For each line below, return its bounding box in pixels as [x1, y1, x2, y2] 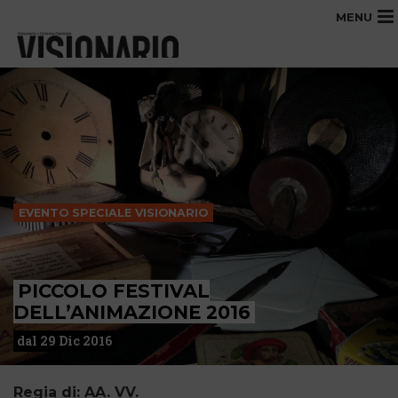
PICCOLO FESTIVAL [18, 280, 210, 302]
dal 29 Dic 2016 [17, 332, 112, 349]
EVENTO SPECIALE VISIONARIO [19, 206, 208, 220]
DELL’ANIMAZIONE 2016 [13, 301, 251, 323]
